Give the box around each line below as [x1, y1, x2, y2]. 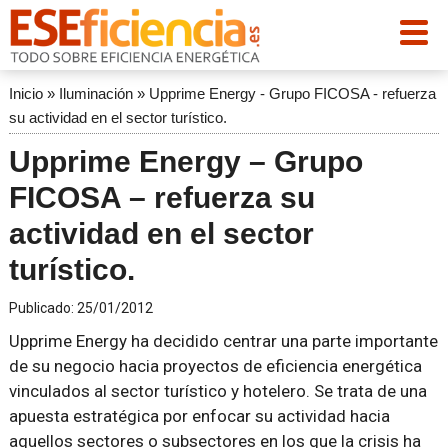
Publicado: [8, 300, 77, 316]
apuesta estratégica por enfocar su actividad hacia [8, 406, 390, 426]
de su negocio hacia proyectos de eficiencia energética [8, 356, 422, 376]
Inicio [8, 85, 43, 102]
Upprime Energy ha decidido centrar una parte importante [8, 331, 438, 351]
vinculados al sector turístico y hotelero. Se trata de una [8, 381, 427, 401]
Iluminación [58, 85, 133, 102]
